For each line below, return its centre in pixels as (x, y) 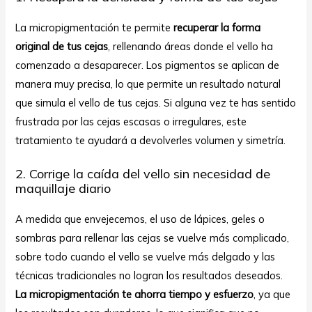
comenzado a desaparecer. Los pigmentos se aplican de (148, 65)
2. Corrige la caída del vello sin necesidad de (143, 173)
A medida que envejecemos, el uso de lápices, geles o (140, 219)
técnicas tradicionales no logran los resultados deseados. (149, 275)
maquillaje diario (63, 188)
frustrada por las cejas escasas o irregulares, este (131, 122)
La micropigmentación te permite (95, 28)
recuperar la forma (217, 28)
